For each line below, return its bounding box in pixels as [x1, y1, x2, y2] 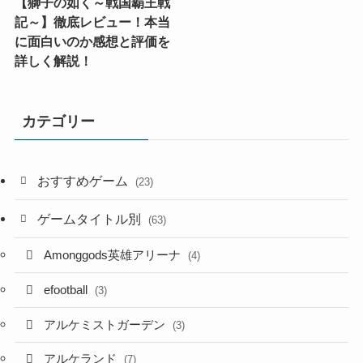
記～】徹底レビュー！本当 [14, 14, 170, 29]
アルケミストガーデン [44, 318, 169, 331]
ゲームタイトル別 [37, 211, 145, 227]
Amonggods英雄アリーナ [44, 249, 185, 263]
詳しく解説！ [14, 53, 92, 68]
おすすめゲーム [37, 173, 132, 188]
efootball [44, 283, 92, 297]
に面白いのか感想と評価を [14, 33, 170, 49]
